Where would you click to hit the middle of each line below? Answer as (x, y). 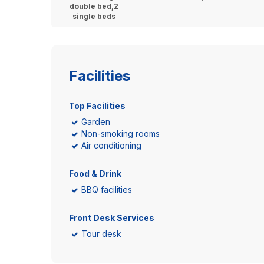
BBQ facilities (107, 189)
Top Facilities (97, 106)
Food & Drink (95, 174)
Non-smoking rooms (121, 133)
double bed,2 (94, 6)
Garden (96, 122)
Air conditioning (111, 145)
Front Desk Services (112, 218)
